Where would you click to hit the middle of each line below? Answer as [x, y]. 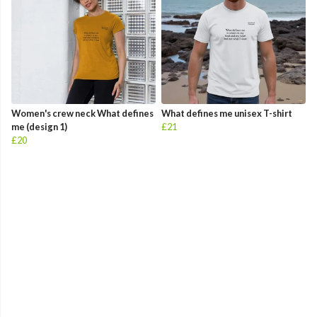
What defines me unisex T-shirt [227, 114]
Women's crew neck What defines [82, 114]
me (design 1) [39, 127]
